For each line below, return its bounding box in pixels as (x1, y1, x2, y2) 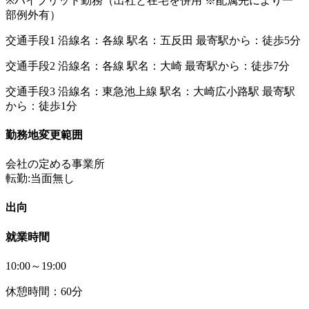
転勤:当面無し (6, 172, 74, 185)
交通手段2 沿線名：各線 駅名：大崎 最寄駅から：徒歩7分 (6, 59, 290, 72)
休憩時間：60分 (6, 285, 83, 297)
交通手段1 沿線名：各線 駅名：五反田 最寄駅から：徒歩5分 (6, 34, 301, 46)
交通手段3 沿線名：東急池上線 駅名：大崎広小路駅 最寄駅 (6, 85, 295, 97)
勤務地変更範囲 (6, 128, 83, 141)
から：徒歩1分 (6, 99, 77, 112)
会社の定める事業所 (6, 158, 105, 170)
